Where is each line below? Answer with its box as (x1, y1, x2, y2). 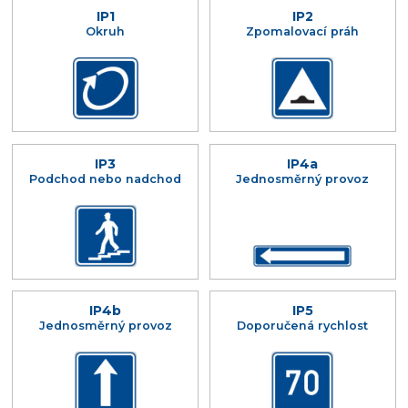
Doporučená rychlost (237, 319, 369, 333)
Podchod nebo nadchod (29, 171, 182, 186)
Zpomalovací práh (246, 24, 360, 38)
